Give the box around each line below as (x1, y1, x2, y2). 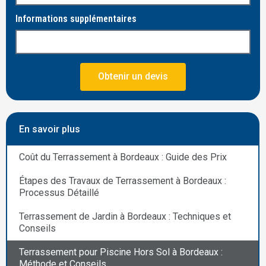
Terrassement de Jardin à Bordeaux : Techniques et (19, 211, 231, 223)
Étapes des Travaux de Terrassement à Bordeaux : (19, 175, 226, 187)
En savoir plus (19, 123, 80, 135)
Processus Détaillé (19, 187, 99, 199)
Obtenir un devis (98, 71, 168, 83)
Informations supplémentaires (15, 12, 137, 24)
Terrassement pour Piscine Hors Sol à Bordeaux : (19, 246, 223, 258)
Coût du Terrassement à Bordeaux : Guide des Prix (19, 151, 227, 163)
